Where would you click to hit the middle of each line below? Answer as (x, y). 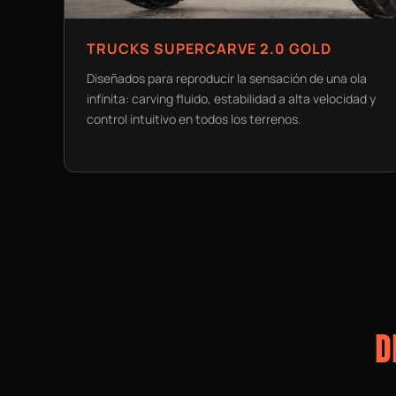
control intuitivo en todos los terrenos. (194, 118)
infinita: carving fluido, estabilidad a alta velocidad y (231, 98)
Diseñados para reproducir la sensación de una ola (227, 78)
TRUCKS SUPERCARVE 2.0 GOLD (209, 48)
